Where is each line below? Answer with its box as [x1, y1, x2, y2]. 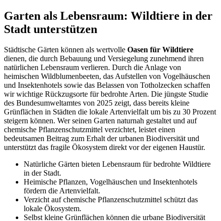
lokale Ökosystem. [24, 204, 81, 213]
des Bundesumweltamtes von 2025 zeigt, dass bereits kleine [4, 99, 189, 108]
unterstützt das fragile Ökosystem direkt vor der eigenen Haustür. [4, 143, 205, 152]
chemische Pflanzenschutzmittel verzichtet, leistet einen [4, 125, 175, 134]
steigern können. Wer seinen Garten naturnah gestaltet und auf [4, 116, 197, 125]
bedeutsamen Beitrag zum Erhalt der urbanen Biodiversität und [4, 134, 199, 143]
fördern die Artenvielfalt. [24, 186, 100, 195]
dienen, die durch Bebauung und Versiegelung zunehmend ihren [4, 54, 204, 63]
